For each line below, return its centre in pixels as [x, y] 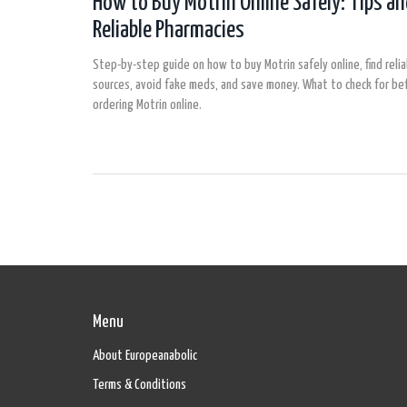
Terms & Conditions [139, 384]
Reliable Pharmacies [169, 30]
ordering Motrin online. [147, 104]
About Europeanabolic [145, 355]
